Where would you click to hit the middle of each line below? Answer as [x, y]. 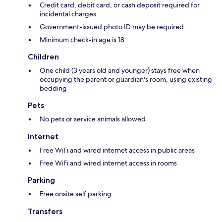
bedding [53, 88]
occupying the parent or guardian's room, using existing [126, 80]
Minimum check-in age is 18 [82, 40]
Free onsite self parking [76, 194]
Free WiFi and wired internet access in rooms [108, 163]
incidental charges [68, 14]
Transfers [45, 212]
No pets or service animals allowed [93, 119]
